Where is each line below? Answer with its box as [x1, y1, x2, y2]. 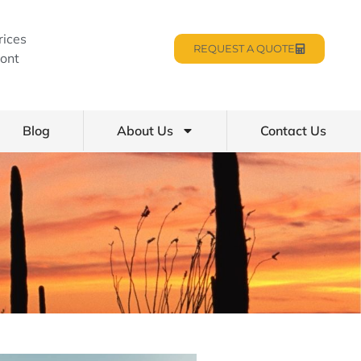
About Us [116, 122, 173, 139]
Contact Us [260, 122, 327, 139]
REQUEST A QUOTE [193, 41, 295, 55]
